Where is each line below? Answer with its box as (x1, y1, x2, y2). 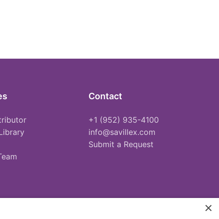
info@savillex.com (88, 127, 156, 137)
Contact (88, 90, 123, 101)
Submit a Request (88, 139, 154, 149)
